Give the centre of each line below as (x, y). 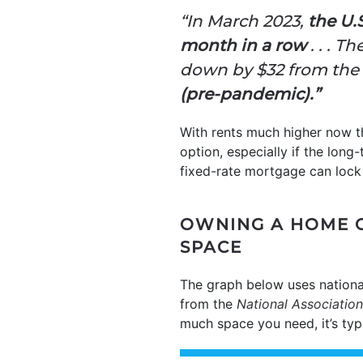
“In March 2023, (244, 21)
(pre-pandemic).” (250, 94)
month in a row (243, 45)
